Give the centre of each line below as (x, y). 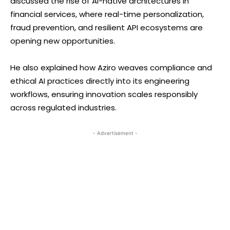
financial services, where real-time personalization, (107, 14)
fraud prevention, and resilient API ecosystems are (107, 27)
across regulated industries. (63, 107)
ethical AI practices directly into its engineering (100, 81)
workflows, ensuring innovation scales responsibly (104, 94)
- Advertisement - (115, 133)
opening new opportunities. (63, 41)
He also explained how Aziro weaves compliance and (111, 67)
